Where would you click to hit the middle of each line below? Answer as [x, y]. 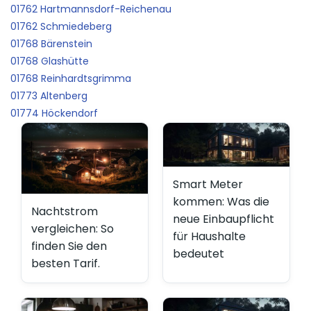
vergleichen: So [73, 228]
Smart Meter [208, 185]
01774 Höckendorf [54, 113]
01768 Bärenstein [51, 43]
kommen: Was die [221, 202]
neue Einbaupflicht [224, 219]
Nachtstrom [65, 211]
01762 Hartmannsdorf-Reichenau [91, 9]
